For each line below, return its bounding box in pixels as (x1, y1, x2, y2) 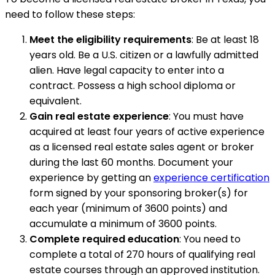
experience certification (153, 170, 269, 185)
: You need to (179, 231, 241, 246)
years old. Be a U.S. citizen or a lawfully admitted (29, 47, 258, 62)
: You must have (169, 109, 244, 123)
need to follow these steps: (5, 7, 135, 21)
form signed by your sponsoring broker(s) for (29, 185, 248, 200)
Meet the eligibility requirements (29, 32, 192, 47)
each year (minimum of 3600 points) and (29, 201, 227, 215)
